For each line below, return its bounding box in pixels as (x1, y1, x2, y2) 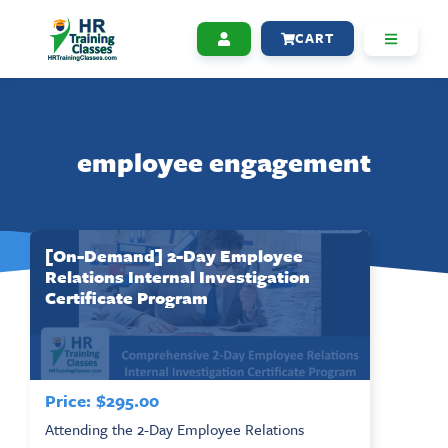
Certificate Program (45, 284, 208, 310)
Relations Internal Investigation (45, 263, 310, 289)
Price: (45, 387, 91, 413)
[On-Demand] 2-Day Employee (45, 242, 303, 268)
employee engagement (77, 142, 371, 181)
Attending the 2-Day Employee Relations (45, 417, 304, 440)
